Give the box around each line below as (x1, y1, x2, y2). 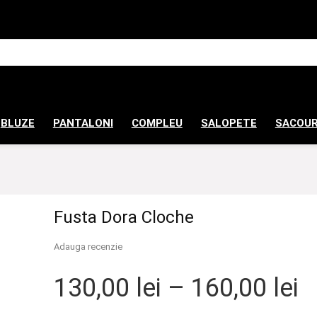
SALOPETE (200, 116, 257, 129)
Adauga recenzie (53, 241, 122, 252)
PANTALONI (52, 116, 113, 129)
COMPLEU (131, 116, 183, 129)
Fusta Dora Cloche (53, 207, 194, 227)
